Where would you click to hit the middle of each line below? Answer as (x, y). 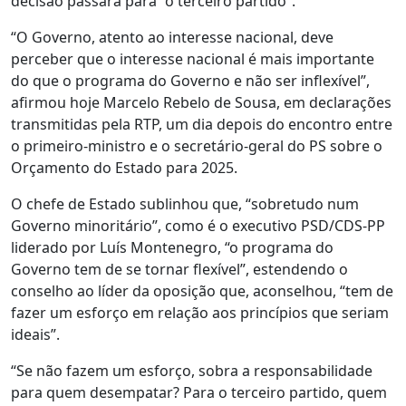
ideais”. (35, 334)
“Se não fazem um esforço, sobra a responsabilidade (192, 371)
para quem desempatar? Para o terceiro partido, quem (199, 392)
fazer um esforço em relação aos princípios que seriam (200, 313)
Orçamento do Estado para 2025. (124, 168)
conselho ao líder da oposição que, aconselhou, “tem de (202, 291)
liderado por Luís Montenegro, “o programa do (172, 247)
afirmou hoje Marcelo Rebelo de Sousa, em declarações (201, 102)
